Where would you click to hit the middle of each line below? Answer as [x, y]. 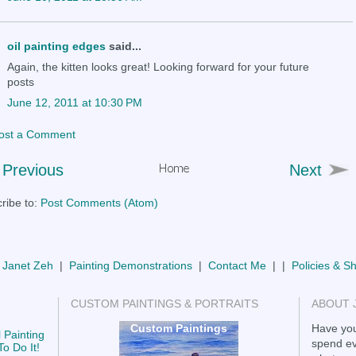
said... [124, 46]
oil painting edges [56, 46]
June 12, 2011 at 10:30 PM [75, 102]
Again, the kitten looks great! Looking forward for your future [158, 66]
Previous [33, 170]
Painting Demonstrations [130, 265]
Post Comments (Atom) [99, 202]
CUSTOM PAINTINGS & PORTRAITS [164, 303]
